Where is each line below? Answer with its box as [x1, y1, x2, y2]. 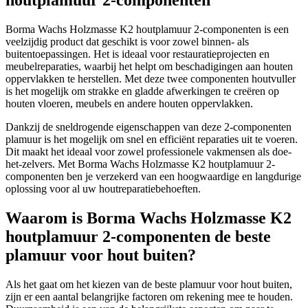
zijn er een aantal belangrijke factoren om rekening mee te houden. [5, 291, 293, 302]
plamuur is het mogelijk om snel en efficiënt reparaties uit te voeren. [5, 133, 298, 146]
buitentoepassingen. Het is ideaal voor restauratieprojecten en [5, 48, 269, 60]
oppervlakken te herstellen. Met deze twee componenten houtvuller [5, 73, 296, 85]
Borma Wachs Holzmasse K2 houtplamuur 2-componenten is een [5, 23, 289, 36]
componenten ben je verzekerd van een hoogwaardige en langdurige [5, 170, 301, 183]
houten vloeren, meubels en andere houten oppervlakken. [5, 98, 253, 110]
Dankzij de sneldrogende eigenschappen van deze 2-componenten [5, 121, 291, 133]
